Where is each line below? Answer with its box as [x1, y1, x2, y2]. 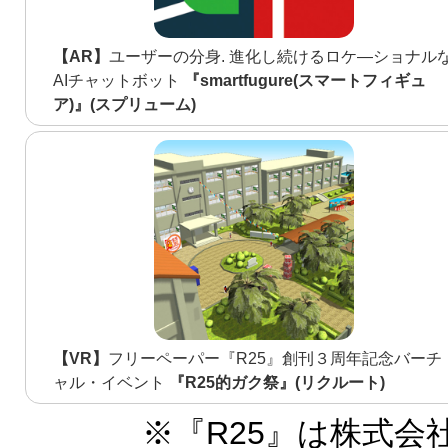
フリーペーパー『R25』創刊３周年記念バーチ [108, 349, 443, 367]
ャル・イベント [53, 373, 170, 391]
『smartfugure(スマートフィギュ [184, 71, 427, 89]
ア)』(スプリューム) [53, 95, 197, 113]
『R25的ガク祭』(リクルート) [169, 373, 386, 391]
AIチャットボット [53, 71, 185, 89]
